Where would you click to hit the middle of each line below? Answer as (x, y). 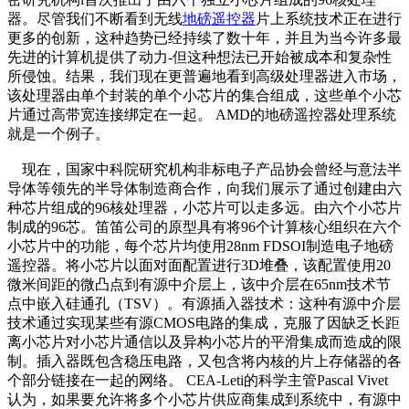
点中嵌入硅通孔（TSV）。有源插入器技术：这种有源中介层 (204, 303)
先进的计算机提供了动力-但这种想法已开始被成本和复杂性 (199, 57)
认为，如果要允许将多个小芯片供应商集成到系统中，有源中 (204, 399)
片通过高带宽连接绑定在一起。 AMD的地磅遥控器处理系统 (202, 114)
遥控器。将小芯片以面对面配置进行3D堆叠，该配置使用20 (199, 265)
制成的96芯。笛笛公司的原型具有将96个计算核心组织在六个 (204, 226)
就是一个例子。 (58, 133)
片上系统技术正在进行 (329, 18)
